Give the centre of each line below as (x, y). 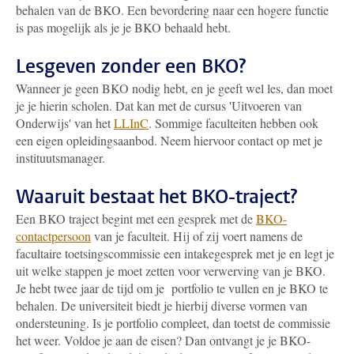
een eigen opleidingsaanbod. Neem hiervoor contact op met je (169, 140)
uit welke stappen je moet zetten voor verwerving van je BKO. (171, 271)
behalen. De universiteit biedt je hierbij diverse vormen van (162, 305)
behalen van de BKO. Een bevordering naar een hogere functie (172, 10)
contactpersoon (53, 236)
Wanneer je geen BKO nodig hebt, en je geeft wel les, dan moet (174, 88)
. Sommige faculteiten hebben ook (233, 123)
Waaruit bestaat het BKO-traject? (157, 197)
